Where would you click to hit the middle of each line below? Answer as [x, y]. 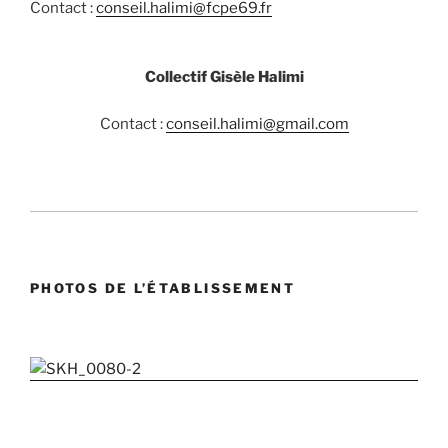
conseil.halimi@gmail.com [257, 123]
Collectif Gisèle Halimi [224, 77]
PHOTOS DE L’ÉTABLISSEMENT [163, 288]
